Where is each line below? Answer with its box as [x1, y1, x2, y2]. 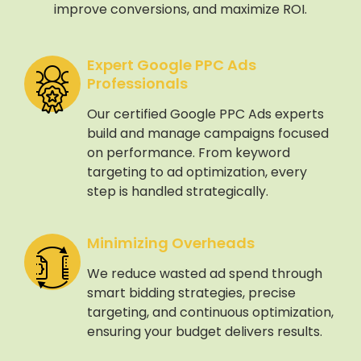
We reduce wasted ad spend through [86, 263, 322, 283]
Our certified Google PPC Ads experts [86, 104, 324, 123]
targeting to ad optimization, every [86, 162, 307, 181]
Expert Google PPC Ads [86, 54, 256, 75]
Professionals [86, 73, 188, 93]
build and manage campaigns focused [86, 123, 329, 143]
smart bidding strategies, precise [86, 283, 296, 302]
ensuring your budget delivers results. [86, 322, 322, 341]
